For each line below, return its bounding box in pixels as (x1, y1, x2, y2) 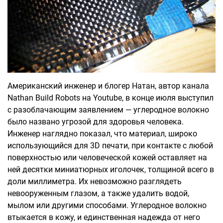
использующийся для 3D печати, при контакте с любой (7, 140, 213, 150)
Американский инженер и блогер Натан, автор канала (7, 81, 209, 91)
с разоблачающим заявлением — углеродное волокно (7, 105, 209, 114)
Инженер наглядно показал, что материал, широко (7, 128, 197, 138)
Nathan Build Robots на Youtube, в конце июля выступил (7, 93, 214, 103)
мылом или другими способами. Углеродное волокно (7, 200, 207, 210)
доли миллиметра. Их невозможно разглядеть (7, 176, 182, 186)
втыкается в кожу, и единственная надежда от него (7, 212, 200, 222)
